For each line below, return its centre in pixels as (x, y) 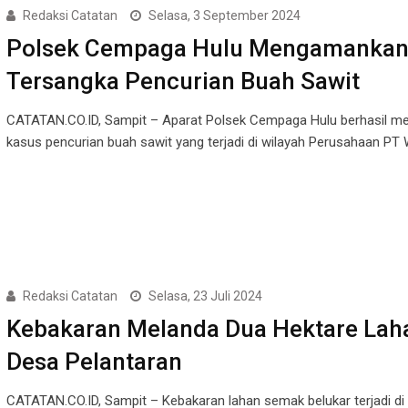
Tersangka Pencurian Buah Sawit (183, 82)
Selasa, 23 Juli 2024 (205, 296)
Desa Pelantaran (94, 362)
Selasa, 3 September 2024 (224, 16)
